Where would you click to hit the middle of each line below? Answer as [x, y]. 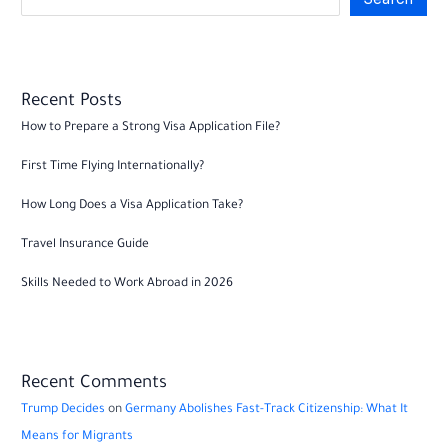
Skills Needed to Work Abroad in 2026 [127, 284]
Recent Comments [94, 385]
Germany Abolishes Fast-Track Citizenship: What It [267, 410]
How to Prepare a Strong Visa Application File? [151, 128]
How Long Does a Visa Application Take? [132, 206]
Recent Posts [72, 103]
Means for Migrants [77, 437]
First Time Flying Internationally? [113, 167]
